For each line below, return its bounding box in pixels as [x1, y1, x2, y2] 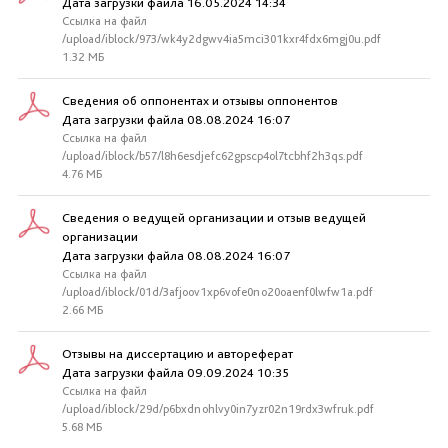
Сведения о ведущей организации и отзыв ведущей [62, 210, 366, 225]
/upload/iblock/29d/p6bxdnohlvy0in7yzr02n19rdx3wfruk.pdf [62, 402, 374, 416]
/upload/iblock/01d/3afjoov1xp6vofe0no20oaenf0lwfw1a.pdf [62, 285, 373, 299]
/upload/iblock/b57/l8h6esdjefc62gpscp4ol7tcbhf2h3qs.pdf [62, 149, 363, 163]
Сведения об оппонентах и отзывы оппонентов [62, 93, 338, 108]
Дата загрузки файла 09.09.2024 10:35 [62, 365, 289, 380]
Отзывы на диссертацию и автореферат [62, 346, 293, 361]
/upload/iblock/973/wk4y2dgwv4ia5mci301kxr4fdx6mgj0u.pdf [62, 32, 381, 46]
